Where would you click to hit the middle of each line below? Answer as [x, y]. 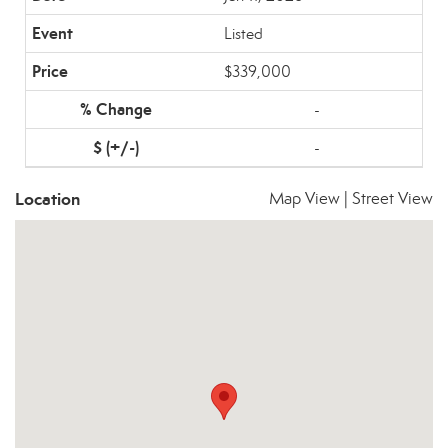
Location [47, 199]
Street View [392, 198]
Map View [304, 198]
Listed [243, 33]
